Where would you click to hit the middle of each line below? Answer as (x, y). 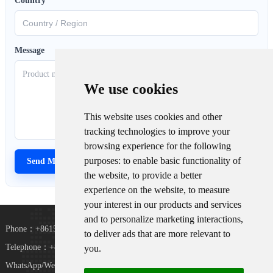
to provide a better (167, 175)
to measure (209, 190)
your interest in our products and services (162, 204)
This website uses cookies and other (153, 117)
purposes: (103, 161)
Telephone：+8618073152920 (57, 247)
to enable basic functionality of (182, 161)
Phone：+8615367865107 (50, 229)
